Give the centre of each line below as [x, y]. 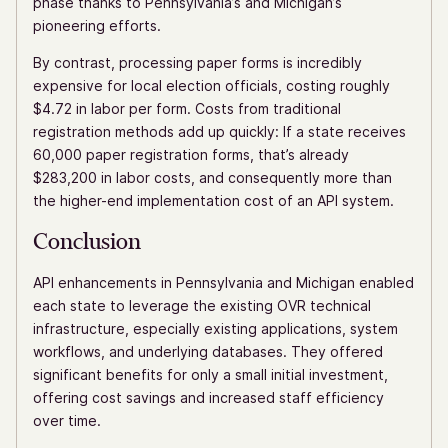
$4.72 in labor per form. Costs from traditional [187, 109]
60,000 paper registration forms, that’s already [191, 155]
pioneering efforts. [97, 26]
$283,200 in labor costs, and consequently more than [212, 178]
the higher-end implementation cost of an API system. [213, 201]
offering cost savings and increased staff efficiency [208, 398]
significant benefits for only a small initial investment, [210, 375]
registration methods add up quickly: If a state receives [219, 132]
